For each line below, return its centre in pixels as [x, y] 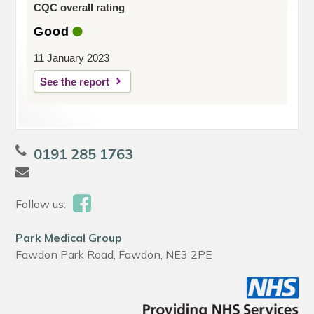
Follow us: [41, 204]
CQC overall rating [80, 8]
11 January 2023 [72, 58]
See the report [75, 82]
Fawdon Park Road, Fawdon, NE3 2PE [114, 255]
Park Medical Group [69, 238]
